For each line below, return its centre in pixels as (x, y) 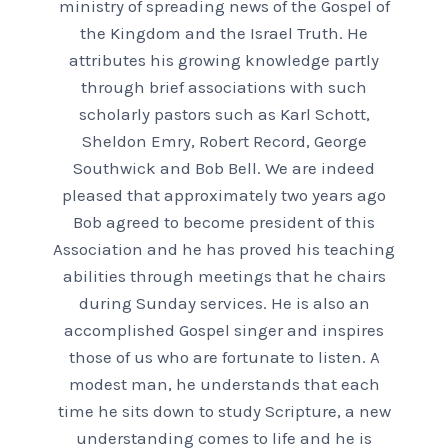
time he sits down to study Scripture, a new (224, 411)
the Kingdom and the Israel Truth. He (224, 33)
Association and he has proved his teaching (224, 249)
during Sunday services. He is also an (224, 303)
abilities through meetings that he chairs (224, 276)
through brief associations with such (224, 87)
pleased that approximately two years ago (224, 195)
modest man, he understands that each (224, 384)
